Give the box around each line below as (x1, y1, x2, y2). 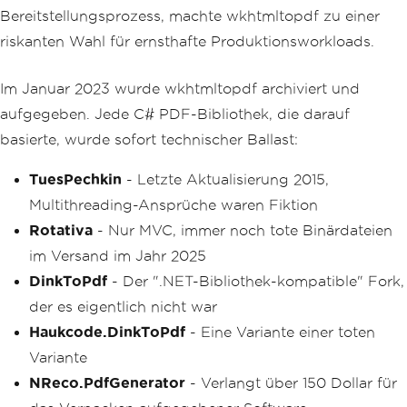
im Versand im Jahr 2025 (29, 247, 206, 263)
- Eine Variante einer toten (185, 323, 375, 340)
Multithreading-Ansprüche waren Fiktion (29, 196, 318, 213)
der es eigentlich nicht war (29, 298, 217, 314)
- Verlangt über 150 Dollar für (185, 374, 397, 391)
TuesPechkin (29, 171, 122, 187)
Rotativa (29, 222, 93, 238)
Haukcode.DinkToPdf (29, 323, 185, 340)
